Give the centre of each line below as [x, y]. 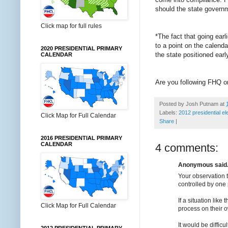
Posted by [173, 104]
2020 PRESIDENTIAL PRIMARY [81, 48]
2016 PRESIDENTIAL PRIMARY [81, 138]
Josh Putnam [202, 104]
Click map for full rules [71, 26]
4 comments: [187, 148]
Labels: [169, 112]
